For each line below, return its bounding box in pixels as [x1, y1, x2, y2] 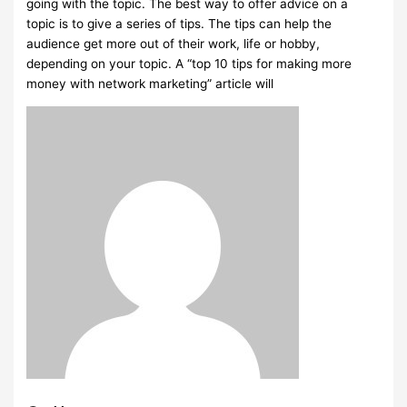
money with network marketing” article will [26, 76, 274, 92]
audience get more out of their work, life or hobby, [26, 36, 321, 52]
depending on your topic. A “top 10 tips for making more [26, 56, 352, 72]
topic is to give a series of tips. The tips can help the [26, 16, 333, 32]
